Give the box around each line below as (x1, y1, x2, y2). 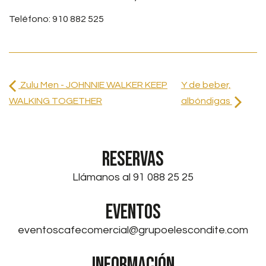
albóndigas (180, 96, 232, 106)
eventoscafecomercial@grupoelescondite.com (18, 224, 248, 236)
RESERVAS (102, 147, 164, 172)
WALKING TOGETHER (9, 96, 102, 106)
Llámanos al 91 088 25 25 (72, 172, 194, 183)
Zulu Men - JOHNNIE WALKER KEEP (18, 80, 167, 90)
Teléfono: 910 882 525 (9, 14, 104, 24)
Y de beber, (180, 80, 231, 90)
